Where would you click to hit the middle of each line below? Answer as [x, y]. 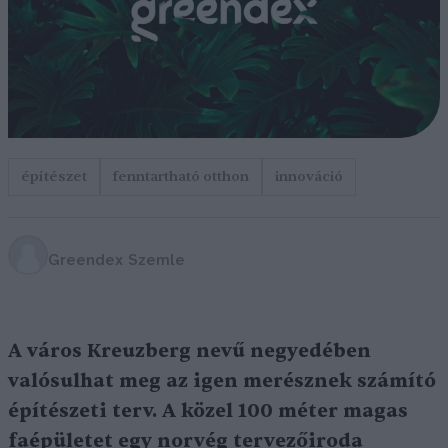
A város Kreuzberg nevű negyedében [189, 351]
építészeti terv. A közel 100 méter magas [208, 411]
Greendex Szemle [116, 260]
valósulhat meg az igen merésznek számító [222, 381]
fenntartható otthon [181, 177]
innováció [309, 177]
